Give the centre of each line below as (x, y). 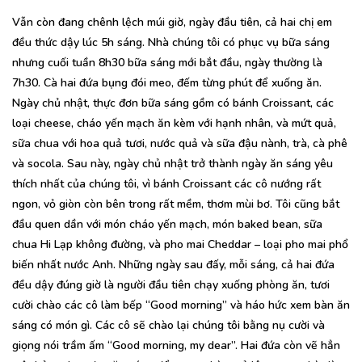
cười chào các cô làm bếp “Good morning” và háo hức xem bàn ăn (181, 305)
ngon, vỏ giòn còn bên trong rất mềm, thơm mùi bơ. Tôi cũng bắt (176, 204)
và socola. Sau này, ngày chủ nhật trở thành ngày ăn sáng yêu (173, 164)
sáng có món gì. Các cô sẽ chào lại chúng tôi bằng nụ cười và (168, 326)
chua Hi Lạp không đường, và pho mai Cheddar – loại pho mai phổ (180, 245)
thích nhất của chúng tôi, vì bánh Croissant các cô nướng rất (166, 184)
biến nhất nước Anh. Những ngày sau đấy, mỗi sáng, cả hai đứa (173, 265)
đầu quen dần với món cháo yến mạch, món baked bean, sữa (167, 225)
